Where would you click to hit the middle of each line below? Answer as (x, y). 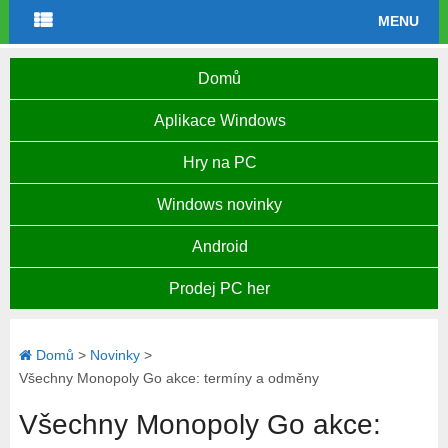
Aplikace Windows (219, 120)
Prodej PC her (219, 288)
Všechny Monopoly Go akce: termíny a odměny (168, 378)
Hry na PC (219, 162)
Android (219, 246)
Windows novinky (219, 204)
